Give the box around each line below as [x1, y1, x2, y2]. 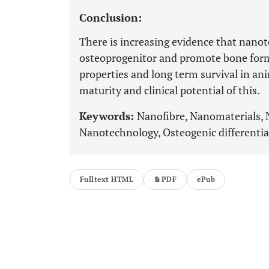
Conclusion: [79, 10, 142, 25]
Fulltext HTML [80, 175, 134, 184]
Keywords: [79, 109, 137, 123]
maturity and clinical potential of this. [79, 83, 260, 97]
